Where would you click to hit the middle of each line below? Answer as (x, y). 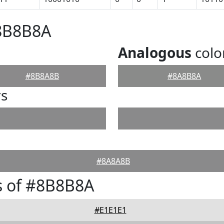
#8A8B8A (184, 76)
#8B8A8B (42, 76)
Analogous (155, 52)
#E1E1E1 (110, 210)
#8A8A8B (113, 161)
